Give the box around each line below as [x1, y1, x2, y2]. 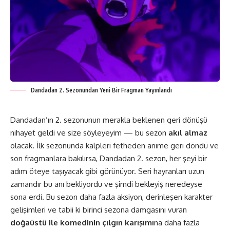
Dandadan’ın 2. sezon [10, 114, 84, 125]
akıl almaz [168, 127, 207, 138]
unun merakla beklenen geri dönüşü [84, 114, 207, 125]
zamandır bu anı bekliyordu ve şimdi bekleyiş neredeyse [10, 179, 202, 189]
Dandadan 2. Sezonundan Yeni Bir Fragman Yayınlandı [31, 86, 172, 94]
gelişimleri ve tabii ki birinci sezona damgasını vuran [10, 204, 187, 215]
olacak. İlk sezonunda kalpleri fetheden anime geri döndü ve [10, 140, 219, 150]
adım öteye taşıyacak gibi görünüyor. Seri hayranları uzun [10, 166, 204, 176]
